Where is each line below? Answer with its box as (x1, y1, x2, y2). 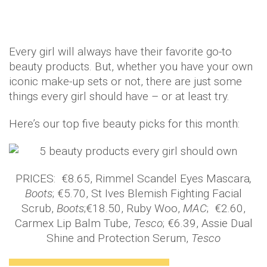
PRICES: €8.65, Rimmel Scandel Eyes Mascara (15, 172, 250, 185)
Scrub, (21, 201, 57, 215)
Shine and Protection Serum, (46, 231, 191, 245)
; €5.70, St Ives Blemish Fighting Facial (52, 187, 242, 200)
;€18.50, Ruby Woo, (84, 201, 183, 215)
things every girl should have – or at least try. (9, 89, 229, 103)
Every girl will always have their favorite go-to (9, 45, 232, 58)
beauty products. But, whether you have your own (9, 60, 253, 73)
